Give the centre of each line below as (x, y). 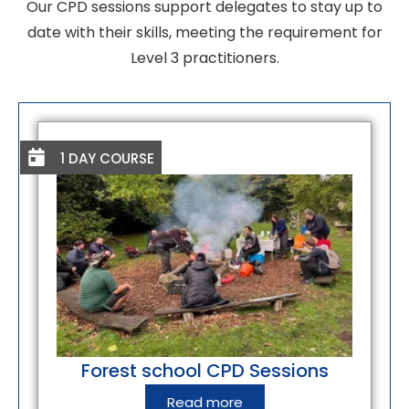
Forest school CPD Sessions (204, 371)
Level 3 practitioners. (204, 58)
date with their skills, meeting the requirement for (204, 32)
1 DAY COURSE (107, 159)
